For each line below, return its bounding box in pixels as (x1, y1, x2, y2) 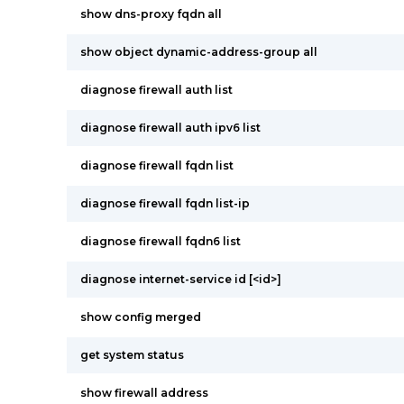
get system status (80, 348, 184, 362)
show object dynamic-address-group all (80, 45, 317, 59)
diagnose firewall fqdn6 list (80, 234, 241, 248)
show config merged (80, 310, 201, 324)
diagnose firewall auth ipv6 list (80, 121, 261, 134)
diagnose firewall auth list (80, 83, 233, 96)
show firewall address (80, 386, 208, 399)
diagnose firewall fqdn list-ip (80, 197, 250, 210)
